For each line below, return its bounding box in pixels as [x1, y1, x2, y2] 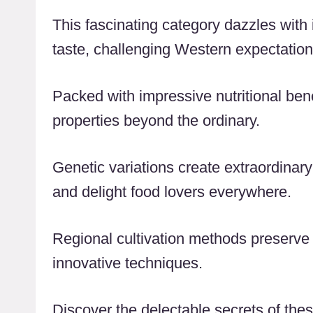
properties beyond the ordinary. [52, 112, 260, 130]
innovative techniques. [52, 254, 203, 272]
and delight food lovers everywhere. [52, 183, 291, 201]
